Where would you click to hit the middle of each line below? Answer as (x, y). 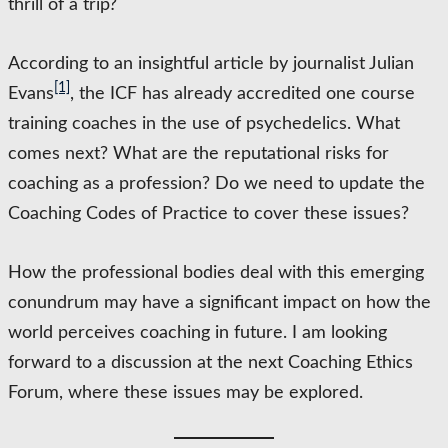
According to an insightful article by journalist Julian (211, 64)
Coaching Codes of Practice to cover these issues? (208, 214)
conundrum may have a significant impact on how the (219, 303)
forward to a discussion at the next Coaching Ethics (210, 363)
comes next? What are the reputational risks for (198, 154)
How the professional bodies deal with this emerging (216, 273)
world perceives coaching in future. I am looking (197, 333)
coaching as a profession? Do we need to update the (216, 184)
